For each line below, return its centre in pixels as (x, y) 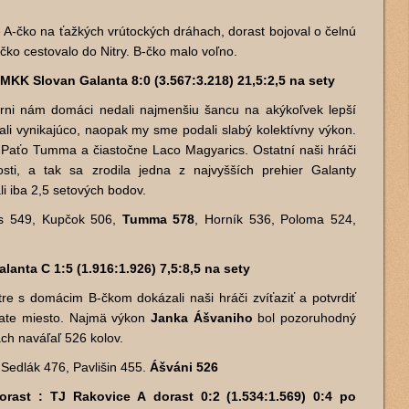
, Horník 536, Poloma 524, (276, 219)
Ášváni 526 (184, 367)
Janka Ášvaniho (202, 318)
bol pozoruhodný (304, 318)
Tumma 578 (158, 219)
